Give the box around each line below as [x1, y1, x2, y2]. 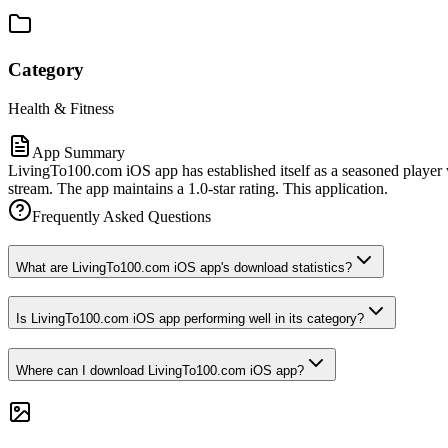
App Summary [32, 143, 125, 161]
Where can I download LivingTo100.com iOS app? [16, 363, 304, 378]
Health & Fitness [8, 99, 114, 117]
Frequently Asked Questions [32, 207, 211, 225]
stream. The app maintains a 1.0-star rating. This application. [8, 179, 388, 197]
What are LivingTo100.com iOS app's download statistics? [16, 259, 352, 275]
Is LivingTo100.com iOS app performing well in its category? [16, 311, 364, 327]
